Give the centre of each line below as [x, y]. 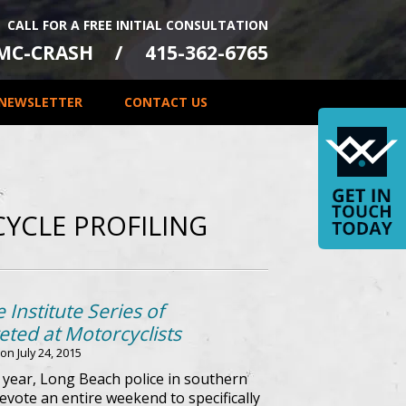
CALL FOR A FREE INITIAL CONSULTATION [138, 25]
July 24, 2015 [49, 353]
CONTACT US [165, 102]
